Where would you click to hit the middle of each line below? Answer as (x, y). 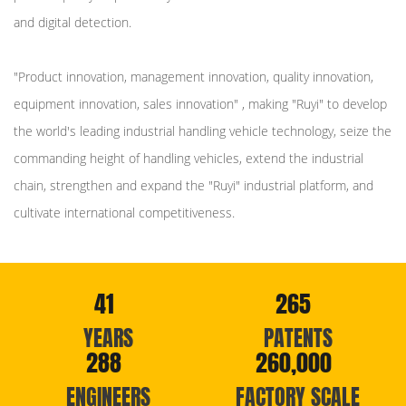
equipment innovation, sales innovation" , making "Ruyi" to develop (200, 104)
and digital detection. (72, 23)
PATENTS (298, 338)
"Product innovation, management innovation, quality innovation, (193, 77)
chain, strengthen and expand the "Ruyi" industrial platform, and (193, 186)
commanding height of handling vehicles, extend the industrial (188, 159)
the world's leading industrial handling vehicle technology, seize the (203, 131)
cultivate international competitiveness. (124, 213)
